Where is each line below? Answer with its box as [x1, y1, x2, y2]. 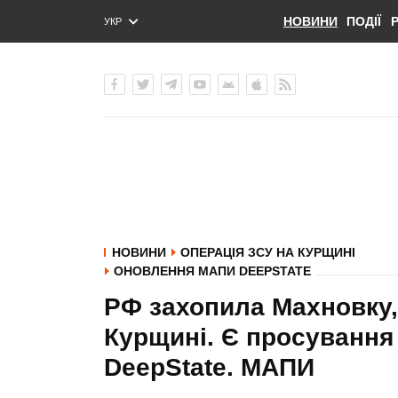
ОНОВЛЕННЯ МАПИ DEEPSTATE [114, 264, 311, 278]
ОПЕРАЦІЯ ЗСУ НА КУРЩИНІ [180, 245, 355, 259]
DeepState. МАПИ [104, 354, 314, 381]
